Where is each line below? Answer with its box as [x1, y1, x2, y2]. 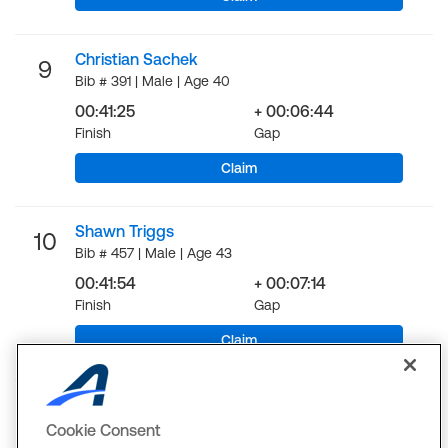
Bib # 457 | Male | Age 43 [75, 245, 232, 261]
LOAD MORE [179, 392, 245, 406]
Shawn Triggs [75, 222, 174, 240]
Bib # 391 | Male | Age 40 [75, 73, 230, 89]
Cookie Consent [46, 421, 161, 439]
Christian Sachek [75, 50, 198, 68]
